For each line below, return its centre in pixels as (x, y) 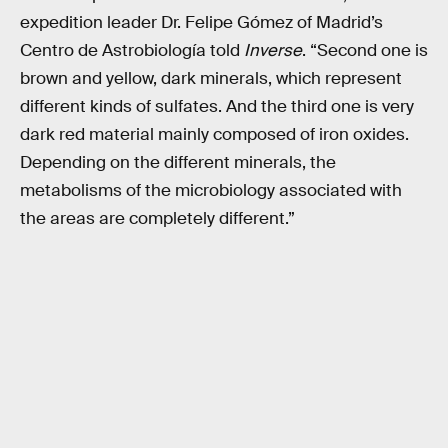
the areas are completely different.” (157, 219)
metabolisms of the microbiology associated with (211, 191)
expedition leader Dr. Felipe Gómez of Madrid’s (201, 23)
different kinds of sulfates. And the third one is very (217, 107)
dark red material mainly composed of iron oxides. (214, 135)
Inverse (273, 51)
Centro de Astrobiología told (132, 51)
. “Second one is (365, 51)
